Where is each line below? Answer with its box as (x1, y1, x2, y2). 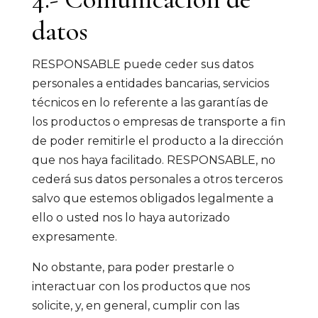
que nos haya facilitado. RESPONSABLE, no (31, 153, 275, 167)
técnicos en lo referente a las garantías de (31, 96, 268, 109)
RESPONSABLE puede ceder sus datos (31, 57, 253, 71)
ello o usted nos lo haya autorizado (31, 211, 230, 224)
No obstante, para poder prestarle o (31, 261, 234, 274)
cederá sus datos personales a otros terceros (31, 172, 283, 186)
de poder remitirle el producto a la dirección (31, 134, 283, 148)
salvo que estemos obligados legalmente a (31, 192, 273, 205)
